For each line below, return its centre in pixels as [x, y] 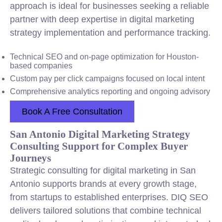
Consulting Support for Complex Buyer [99, 146]
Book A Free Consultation [72, 111]
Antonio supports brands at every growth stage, [103, 184]
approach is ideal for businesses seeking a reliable [110, 6]
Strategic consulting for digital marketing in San [103, 170]
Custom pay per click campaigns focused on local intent [107, 79]
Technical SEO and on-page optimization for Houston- [104, 57]
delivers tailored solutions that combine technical [106, 211]
